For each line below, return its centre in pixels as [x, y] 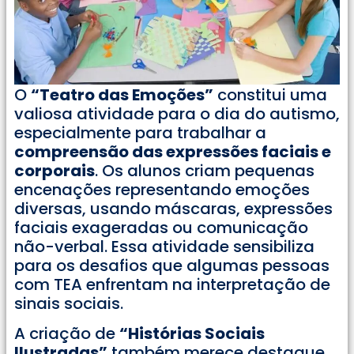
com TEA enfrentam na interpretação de [172, 284]
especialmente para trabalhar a [140, 132]
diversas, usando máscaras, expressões [173, 208]
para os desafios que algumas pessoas [172, 265]
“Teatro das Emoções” [122, 94]
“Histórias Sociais [192, 334]
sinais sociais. [69, 303]
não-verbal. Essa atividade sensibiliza [164, 246]
